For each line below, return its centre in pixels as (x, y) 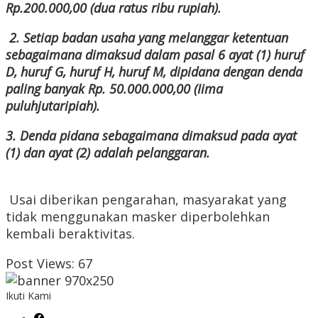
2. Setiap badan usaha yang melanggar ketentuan (149, 38)
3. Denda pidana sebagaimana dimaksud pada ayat (151, 136)
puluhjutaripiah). (55, 106)
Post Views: (40, 264)
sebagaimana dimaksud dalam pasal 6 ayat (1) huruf (155, 55)
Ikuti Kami (28, 296)
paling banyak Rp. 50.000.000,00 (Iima (114, 89)
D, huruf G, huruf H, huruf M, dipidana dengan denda (154, 72)
